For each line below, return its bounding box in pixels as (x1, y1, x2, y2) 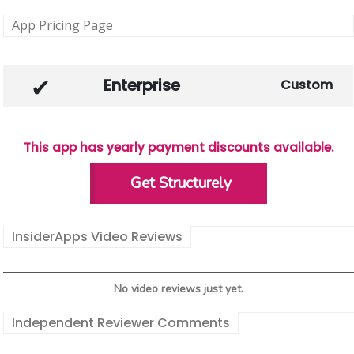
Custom (281, 76, 333, 95)
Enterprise (104, 74, 180, 97)
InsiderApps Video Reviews (12, 228, 183, 247)
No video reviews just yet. (113, 281, 243, 297)
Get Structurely (130, 173, 232, 194)
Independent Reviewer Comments (12, 313, 230, 332)
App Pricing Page (12, 17, 113, 35)
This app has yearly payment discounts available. (23, 139, 333, 156)
